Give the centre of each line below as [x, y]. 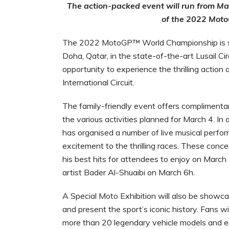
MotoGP [117, 43]
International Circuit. [99, 83]
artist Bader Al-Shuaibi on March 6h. [132, 173]
